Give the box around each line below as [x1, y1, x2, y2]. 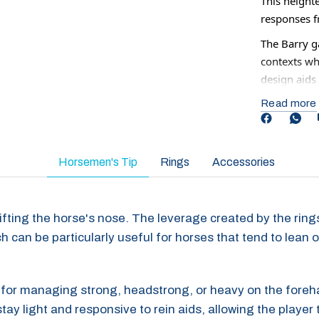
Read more [261, 98, 317, 109]
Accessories [212, 156, 275, 168]
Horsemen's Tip [58, 156, 137, 168]
